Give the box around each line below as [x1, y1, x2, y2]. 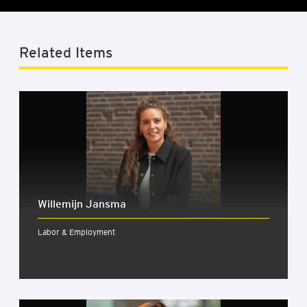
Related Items [19, 43, 112, 61]
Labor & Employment [38, 226, 115, 237]
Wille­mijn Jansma [38, 197, 126, 210]
